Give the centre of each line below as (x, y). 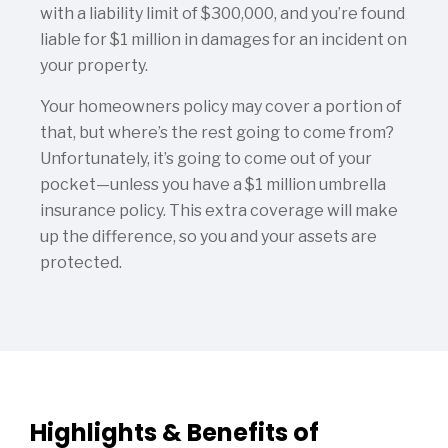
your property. (94, 65)
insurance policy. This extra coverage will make (219, 210)
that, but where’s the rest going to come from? (217, 132)
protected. (81, 262)
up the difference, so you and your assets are (208, 236)
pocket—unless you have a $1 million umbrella (213, 184)
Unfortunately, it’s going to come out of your (206, 158)
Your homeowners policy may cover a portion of (221, 106)
